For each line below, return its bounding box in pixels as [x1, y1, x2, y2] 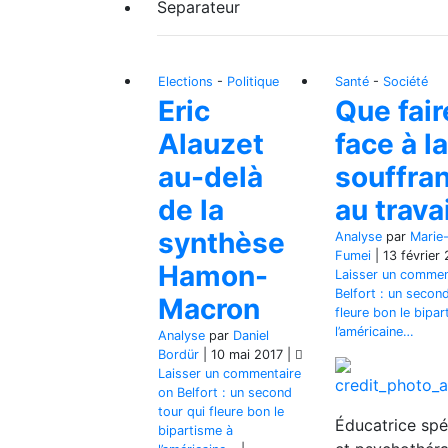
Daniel [233, 327, 269, 343]
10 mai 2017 [211, 346, 283, 362]
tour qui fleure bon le [158, 403, 284, 419]
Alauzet [158, 126, 264, 161]
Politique [227, 73, 279, 89]
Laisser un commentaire [158, 365, 301, 381]
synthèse [158, 225, 285, 260]
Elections [158, 73, 213, 89]
